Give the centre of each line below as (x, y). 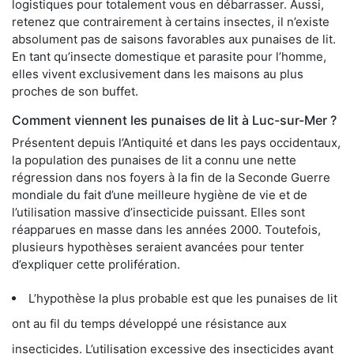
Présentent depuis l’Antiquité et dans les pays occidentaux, (176, 142)
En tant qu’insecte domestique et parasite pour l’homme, (169, 56)
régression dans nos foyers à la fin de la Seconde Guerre (171, 177)
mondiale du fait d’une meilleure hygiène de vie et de (160, 194)
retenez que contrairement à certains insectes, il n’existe (171, 21)
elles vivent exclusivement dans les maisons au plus (158, 73)
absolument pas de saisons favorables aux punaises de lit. (174, 39)
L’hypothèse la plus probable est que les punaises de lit (183, 298)
